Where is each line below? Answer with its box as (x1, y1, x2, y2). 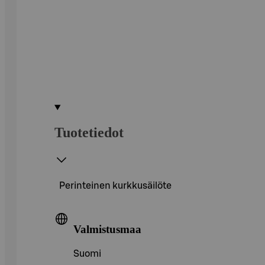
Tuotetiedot (54, 124, 124, 140)
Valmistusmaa (73, 222, 141, 235)
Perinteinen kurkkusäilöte (59, 180, 172, 190)
